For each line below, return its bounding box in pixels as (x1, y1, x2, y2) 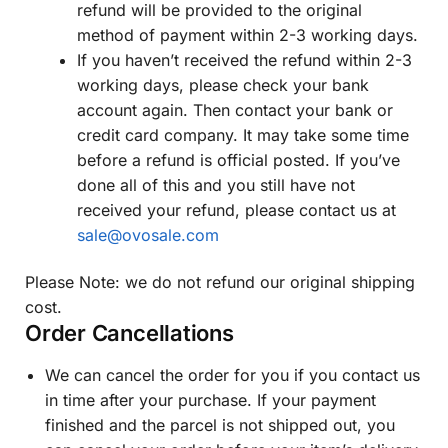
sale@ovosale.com (77, 224, 219, 245)
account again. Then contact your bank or (77, 99, 393, 120)
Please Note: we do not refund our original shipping (25, 272, 415, 293)
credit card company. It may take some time (77, 124, 409, 145)
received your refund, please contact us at (77, 199, 396, 220)
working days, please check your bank (77, 74, 369, 95)
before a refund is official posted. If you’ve (77, 149, 400, 170)
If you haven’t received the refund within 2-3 (77, 49, 412, 70)
